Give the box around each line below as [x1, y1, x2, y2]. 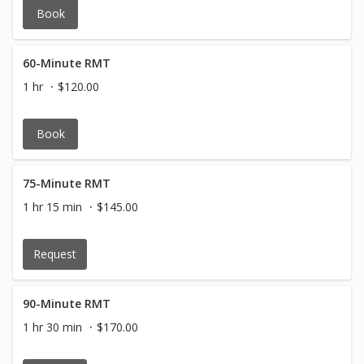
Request [33, 246, 76, 262]
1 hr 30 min [23, 319, 82, 335]
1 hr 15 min [23, 199, 82, 214]
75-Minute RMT [23, 175, 110, 191]
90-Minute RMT [23, 296, 110, 311]
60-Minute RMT [23, 55, 110, 71]
